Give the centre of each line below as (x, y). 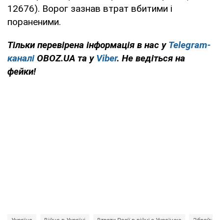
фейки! (22, 71)
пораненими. (34, 22)
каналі (21, 58)
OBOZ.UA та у (65, 58)
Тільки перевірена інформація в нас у (88, 45)
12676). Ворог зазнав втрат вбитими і (90, 8)
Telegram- (190, 45)
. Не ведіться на (151, 58)
